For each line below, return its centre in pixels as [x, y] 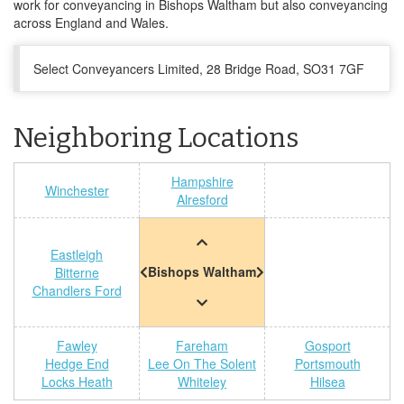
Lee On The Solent [202, 363]
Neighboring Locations [156, 138]
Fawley [77, 345]
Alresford [202, 199]
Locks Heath [77, 381]
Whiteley [202, 381]
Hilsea [327, 381]
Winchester [77, 190]
